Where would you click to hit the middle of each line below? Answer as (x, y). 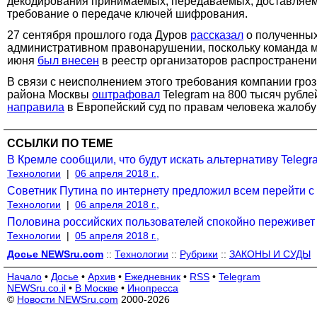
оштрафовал (126, 94)
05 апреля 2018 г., (117, 235)
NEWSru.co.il (36, 288)
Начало (24, 276)
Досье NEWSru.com (55, 254)
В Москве (97, 288)
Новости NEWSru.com (68, 299)
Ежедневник (152, 276)
